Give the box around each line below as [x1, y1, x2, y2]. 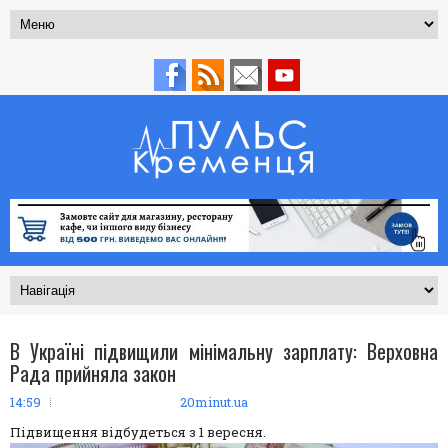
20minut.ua [180, 392, 248, 411]
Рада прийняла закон [10, 357, 176, 388]
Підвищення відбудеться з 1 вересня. [10, 422, 266, 441]
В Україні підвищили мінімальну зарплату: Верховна [10, 335, 438, 366]
